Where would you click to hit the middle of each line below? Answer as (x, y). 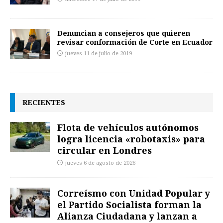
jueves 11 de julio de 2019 (99, 54)
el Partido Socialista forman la (129, 205)
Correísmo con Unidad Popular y (134, 193)
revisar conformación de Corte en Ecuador (135, 42)
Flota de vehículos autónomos (128, 128)
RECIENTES (44, 103)
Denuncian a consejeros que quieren (124, 33)
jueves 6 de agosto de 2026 (100, 163)
